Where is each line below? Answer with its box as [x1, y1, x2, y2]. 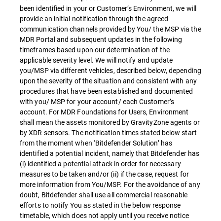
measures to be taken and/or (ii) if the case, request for [20, 169, 189, 179]
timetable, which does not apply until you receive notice [20, 211, 189, 220]
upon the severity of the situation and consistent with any [20, 76, 197, 85]
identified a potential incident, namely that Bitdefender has [20, 148, 200, 158]
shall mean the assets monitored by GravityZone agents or [20, 117, 200, 127]
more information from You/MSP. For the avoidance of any [20, 180, 200, 189]
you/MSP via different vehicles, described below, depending [20, 66, 201, 75]
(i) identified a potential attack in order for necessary [20, 159, 181, 168]
